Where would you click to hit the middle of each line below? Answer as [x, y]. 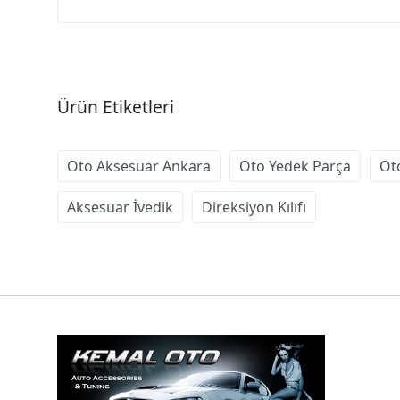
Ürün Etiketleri [116, 107]
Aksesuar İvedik [120, 208]
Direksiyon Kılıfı [254, 208]
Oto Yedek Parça [295, 167]
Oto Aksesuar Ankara [139, 167]
